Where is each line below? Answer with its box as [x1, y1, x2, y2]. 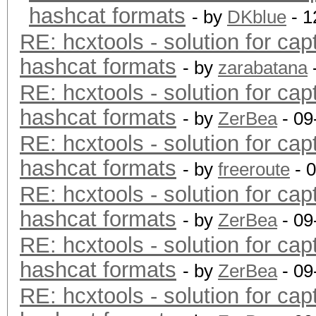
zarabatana [218, 57, 308, 78]
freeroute [218, 159, 290, 180]
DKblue [227, 6, 286, 28]
